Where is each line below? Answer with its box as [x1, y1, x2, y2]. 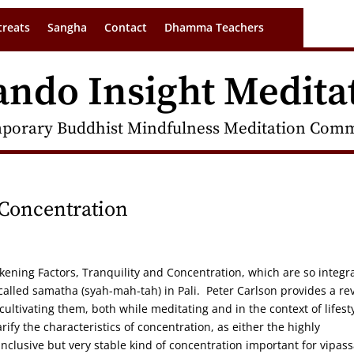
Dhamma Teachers [164, 20, 264, 35]
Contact [104, 20, 147, 35]
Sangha [47, 20, 87, 35]
